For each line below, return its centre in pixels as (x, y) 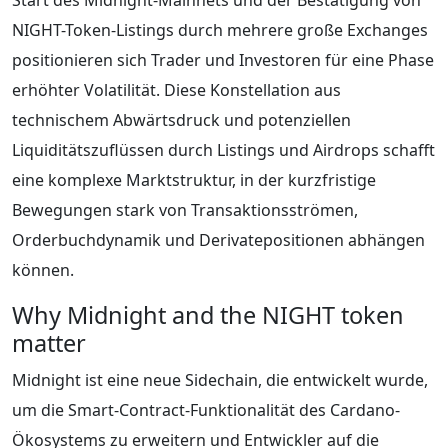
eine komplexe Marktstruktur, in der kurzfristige (194, 179)
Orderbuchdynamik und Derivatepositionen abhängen (218, 239)
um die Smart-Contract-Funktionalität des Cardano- (206, 409)
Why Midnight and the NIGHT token (208, 314)
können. (43, 269)
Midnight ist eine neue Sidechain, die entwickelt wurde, (220, 379)
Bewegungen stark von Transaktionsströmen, (185, 209)
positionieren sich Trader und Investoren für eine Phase (223, 59)
